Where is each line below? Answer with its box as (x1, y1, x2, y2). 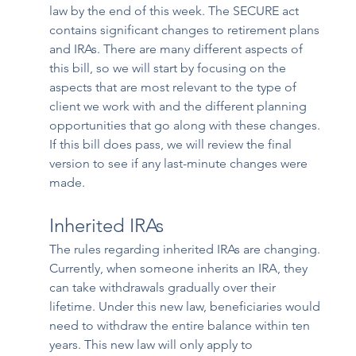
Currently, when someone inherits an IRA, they (49, 261, 311, 277)
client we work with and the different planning (49, 99, 311, 114)
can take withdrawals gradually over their (49, 280, 280, 296)
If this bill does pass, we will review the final (49, 137, 296, 153)
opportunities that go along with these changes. (49, 118, 324, 133)
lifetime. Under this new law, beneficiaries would (49, 299, 324, 315)
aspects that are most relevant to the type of (49, 79, 300, 95)
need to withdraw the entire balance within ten (49, 318, 314, 334)
